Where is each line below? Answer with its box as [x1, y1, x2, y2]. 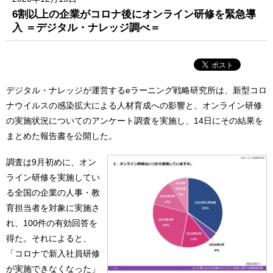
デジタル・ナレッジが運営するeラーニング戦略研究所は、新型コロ [6, 85, 267, 95]
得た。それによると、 [6, 233, 91, 244]
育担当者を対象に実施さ [6, 203, 100, 213]
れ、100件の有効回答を [6, 218, 97, 229]
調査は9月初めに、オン [6, 157, 96, 168]
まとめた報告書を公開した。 [6, 130, 117, 141]
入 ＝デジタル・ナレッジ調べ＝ [12, 21, 161, 34]
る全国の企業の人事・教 [6, 188, 100, 198]
